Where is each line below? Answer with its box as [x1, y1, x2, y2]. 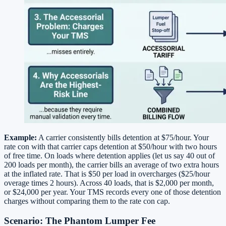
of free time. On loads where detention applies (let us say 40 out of [4, 151, 215, 160]
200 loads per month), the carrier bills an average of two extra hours [4, 160, 219, 169]
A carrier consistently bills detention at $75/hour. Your [37, 133, 209, 142]
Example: [4, 133, 37, 142]
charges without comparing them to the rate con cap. [4, 197, 170, 206]
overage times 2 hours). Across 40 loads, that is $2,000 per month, [4, 179, 214, 188]
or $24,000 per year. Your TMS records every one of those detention [4, 188, 221, 197]
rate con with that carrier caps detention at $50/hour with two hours [4, 142, 217, 151]
